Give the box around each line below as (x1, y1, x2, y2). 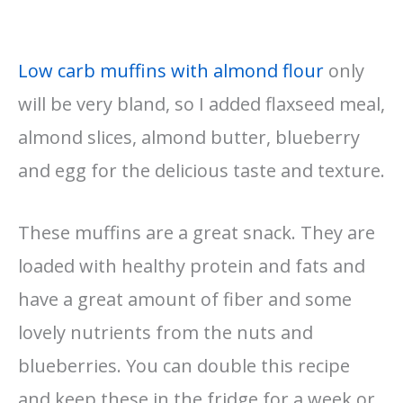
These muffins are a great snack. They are (18, 220, 375, 246)
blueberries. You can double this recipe (18, 354, 350, 379)
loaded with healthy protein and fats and (18, 254, 365, 279)
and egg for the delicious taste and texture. (18, 158, 385, 184)
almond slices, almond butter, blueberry (18, 125, 360, 150)
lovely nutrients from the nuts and (18, 320, 313, 345)
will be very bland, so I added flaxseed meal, (18, 92, 385, 117)
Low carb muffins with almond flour (18, 58, 324, 84)
